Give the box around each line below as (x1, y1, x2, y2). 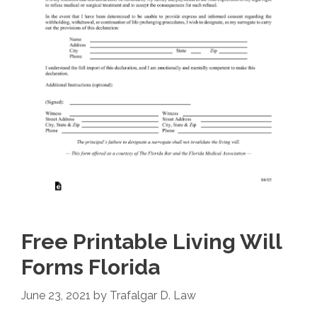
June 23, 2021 (21, 289, 91, 303)
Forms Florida (21, 255, 160, 280)
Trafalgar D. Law (110, 289, 196, 303)
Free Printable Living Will (21, 229, 282, 255)
